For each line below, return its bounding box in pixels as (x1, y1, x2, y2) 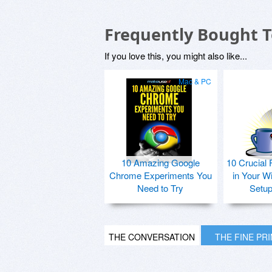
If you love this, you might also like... (104, 49, 247, 62)
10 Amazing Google (121, 155, 200, 169)
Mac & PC (178, 75, 211, 86)
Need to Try (137, 181, 183, 194)
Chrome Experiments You (109, 168, 212, 182)
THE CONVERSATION (109, 230, 195, 243)
